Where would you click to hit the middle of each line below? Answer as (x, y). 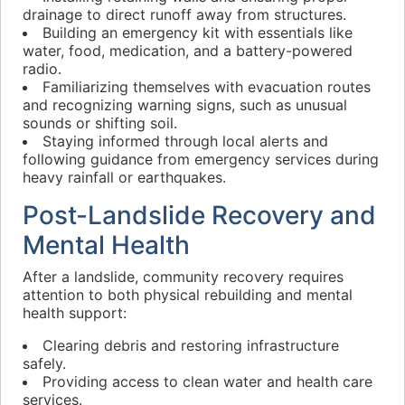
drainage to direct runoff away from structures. (184, 14)
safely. (44, 363)
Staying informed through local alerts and (185, 141)
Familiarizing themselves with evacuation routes (207, 87)
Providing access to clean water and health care (207, 381)
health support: (75, 313)
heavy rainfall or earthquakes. (124, 177)
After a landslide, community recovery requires (183, 277)
